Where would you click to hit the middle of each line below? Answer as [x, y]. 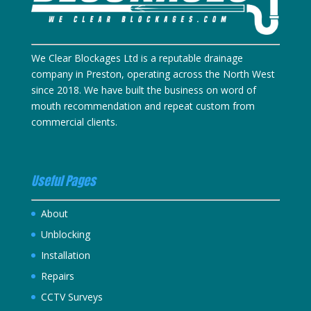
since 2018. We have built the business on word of [143, 90]
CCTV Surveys [72, 297]
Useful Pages [63, 181]
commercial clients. [74, 121]
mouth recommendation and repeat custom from [143, 106]
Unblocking [65, 235]
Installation [65, 255]
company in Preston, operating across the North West [153, 74]
